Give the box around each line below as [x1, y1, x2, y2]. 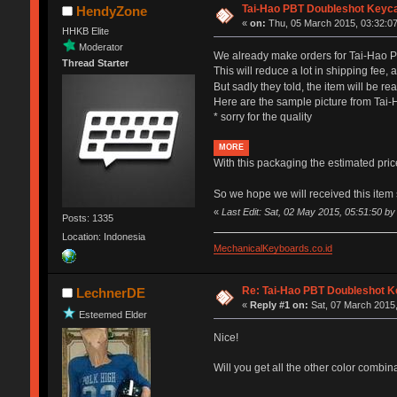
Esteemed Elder [78, 308, 147, 320]
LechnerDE [76, 284, 146, 300]
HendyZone [76, 3, 148, 19]
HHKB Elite [61, 25, 109, 36]
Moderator [78, 41, 123, 52]
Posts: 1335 [61, 213, 113, 224]
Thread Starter [61, 57, 128, 68]
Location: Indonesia [61, 231, 145, 243]
